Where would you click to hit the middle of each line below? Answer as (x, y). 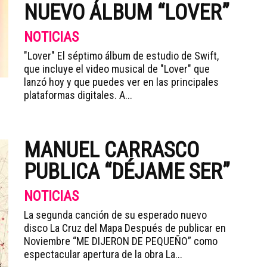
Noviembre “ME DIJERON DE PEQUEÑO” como (121, 241)
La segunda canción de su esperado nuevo (115, 215)
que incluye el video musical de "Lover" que (117, 69)
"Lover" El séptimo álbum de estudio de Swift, (121, 56)
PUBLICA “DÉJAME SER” (127, 172)
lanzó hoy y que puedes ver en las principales (121, 82)
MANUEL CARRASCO (111, 150)
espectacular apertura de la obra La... (103, 254)
